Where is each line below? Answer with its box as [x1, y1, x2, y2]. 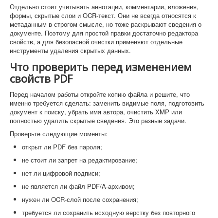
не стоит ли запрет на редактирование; [22, 155, 137, 165]
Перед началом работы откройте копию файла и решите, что [10, 90, 190, 99]
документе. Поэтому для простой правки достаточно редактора [10, 28, 198, 38]
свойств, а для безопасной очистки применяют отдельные [10, 37, 182, 47]
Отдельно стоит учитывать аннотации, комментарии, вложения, [10, 2, 199, 12]
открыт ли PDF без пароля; [22, 142, 102, 152]
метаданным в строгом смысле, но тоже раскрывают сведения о [10, 19, 201, 29]
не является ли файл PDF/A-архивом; [22, 182, 135, 191]
